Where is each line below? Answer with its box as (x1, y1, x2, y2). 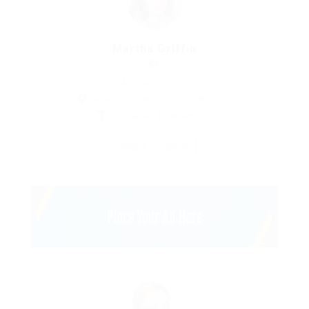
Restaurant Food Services (114, 111, 212, 121)
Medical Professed (119, 78, 190, 88)
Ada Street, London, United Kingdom (94, 94, 232, 104)
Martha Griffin (112, 42, 197, 55)
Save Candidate (128, 143, 189, 152)
